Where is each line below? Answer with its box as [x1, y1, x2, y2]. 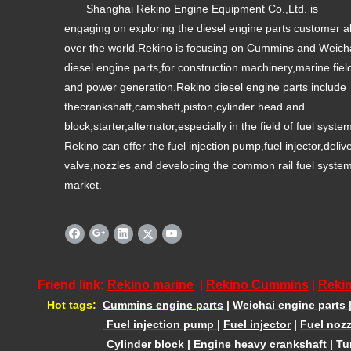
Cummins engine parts [103, 299, 223, 312]
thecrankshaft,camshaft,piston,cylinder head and [64, 100, 305, 114]
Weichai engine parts [233, 299, 346, 312]
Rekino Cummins [206, 278, 309, 292]
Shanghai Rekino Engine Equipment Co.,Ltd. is [64, 2, 318, 16]
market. [64, 179, 102, 192]
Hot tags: [41, 299, 96, 312]
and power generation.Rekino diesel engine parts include [64, 81, 346, 94]
